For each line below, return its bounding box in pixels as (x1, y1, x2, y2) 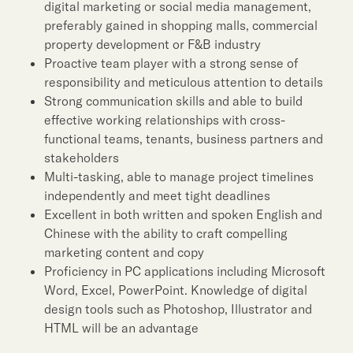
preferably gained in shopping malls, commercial (44, 17, 318, 33)
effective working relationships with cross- (44, 112, 285, 128)
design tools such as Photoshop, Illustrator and (44, 301, 312, 317)
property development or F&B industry (44, 36, 261, 52)
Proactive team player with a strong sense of (44, 55, 298, 71)
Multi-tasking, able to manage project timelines (44, 169, 314, 184)
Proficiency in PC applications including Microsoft (44, 263, 325, 279)
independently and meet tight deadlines (44, 188, 270, 203)
